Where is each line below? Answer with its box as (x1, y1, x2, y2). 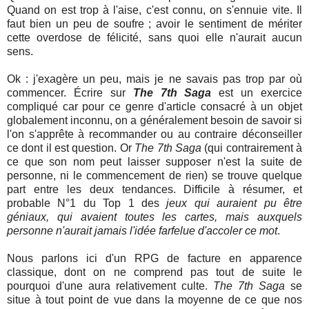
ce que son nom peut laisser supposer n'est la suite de (7, 155, 302, 168)
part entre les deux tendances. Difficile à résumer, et (7, 183, 302, 195)
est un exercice (211, 86, 302, 99)
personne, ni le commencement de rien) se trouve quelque (7, 169, 302, 181)
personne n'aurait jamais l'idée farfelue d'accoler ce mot (7, 224, 277, 237)
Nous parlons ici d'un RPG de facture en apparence (7, 252, 302, 264)
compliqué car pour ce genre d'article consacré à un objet (7, 100, 302, 112)
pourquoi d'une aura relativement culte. (7, 279, 213, 292)
